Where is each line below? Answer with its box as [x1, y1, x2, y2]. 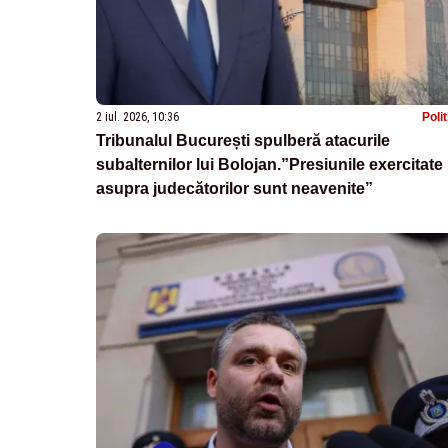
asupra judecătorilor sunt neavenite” [96, 180, 373, 198]
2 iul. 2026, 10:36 [96, 110, 179, 125]
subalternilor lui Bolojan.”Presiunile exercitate [96, 156, 443, 174]
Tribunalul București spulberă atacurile [96, 132, 390, 150]
